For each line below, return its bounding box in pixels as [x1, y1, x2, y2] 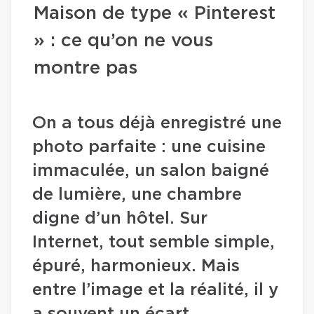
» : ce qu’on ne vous [34, 32, 213, 50]
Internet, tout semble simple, [32, 234, 275, 251]
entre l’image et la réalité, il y [32, 282, 278, 299]
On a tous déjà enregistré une [32, 115, 282, 132]
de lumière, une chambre [32, 186, 242, 203]
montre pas [34, 59, 137, 77]
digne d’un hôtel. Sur [32, 210, 207, 227]
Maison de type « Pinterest [34, 4, 275, 22]
